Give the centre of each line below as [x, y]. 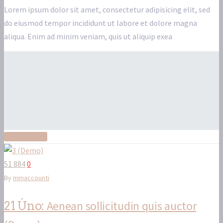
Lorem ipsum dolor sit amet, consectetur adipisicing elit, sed [107, 10]
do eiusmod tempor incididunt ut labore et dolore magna [101, 23]
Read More [26, 137]
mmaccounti [31, 178]
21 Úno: [25, 206]
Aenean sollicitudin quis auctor [121, 206]
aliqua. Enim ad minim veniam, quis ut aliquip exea [88, 37]
